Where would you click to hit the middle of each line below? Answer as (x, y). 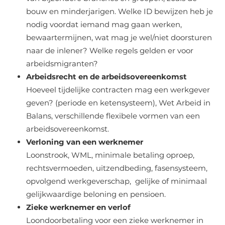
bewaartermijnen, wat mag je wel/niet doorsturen (119, 37)
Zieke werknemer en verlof (78, 207)
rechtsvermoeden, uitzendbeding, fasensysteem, (117, 168)
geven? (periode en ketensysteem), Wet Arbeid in (118, 102)
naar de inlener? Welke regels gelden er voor (110, 50)
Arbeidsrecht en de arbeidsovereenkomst (106, 76)
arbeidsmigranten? (62, 63)
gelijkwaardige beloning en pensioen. (96, 194)
